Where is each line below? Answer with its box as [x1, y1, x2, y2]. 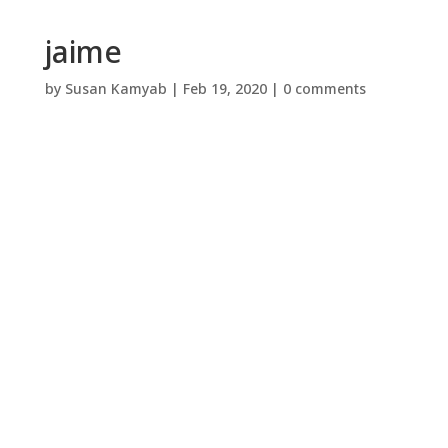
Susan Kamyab [64, 79, 167, 99]
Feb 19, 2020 [182, 79, 267, 99]
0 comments [282, 79, 366, 99]
